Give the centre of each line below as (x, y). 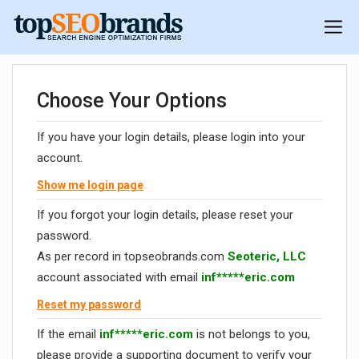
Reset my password (89, 305)
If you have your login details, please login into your (171, 137)
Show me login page (90, 186)
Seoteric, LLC (267, 257)
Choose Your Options (132, 101)
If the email (68, 335)
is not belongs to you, (252, 335)
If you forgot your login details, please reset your (165, 215)
